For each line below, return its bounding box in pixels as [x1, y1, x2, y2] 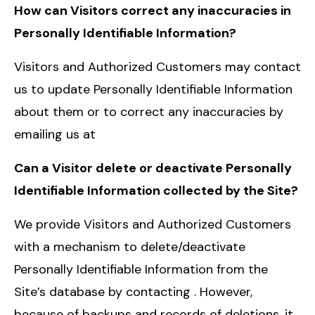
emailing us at [14, 125, 96, 143]
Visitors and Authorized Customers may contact [14, 58, 301, 75]
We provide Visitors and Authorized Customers [14, 215, 291, 233]
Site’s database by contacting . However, [14, 283, 252, 300]
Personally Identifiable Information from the [14, 260, 268, 278]
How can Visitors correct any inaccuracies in [14, 1, 291, 19]
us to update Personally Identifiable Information [14, 80, 292, 98]
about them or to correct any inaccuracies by [14, 103, 283, 120]
